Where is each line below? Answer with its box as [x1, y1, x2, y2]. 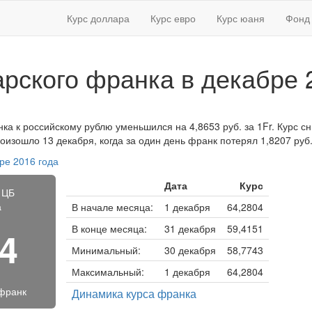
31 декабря [164, 221, 216, 235]
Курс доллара [67, 11, 130, 25]
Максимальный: [71, 265, 144, 279]
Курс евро [150, 11, 196, 25]
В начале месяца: [71, 200, 153, 214]
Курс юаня [217, 11, 265, 25]
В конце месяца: [71, 221, 147, 235]
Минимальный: [71, 243, 141, 257]
